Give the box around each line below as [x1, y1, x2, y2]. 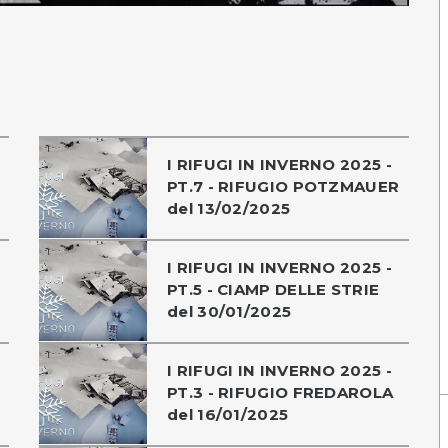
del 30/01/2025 [167, 301, 292, 321]
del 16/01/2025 [167, 404, 289, 424]
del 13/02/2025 [167, 198, 291, 218]
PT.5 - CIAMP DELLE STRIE [167, 279, 380, 299]
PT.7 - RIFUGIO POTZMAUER [167, 176, 400, 196]
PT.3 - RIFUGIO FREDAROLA [167, 382, 394, 402]
